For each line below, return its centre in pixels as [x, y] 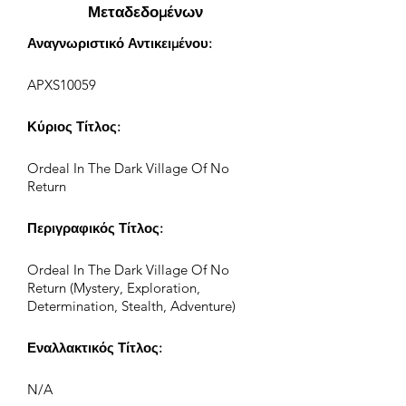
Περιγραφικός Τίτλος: [95, 228]
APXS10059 [62, 85]
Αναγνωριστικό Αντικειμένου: [120, 43]
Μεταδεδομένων [145, 12]
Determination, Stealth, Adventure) [131, 306]
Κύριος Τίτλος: [74, 126]
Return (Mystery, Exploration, [114, 288]
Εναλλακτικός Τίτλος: [95, 348]
